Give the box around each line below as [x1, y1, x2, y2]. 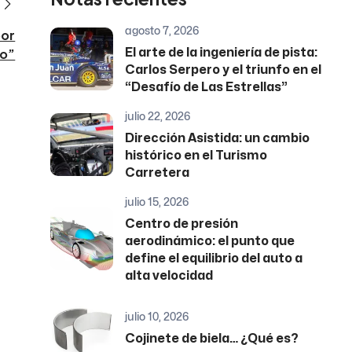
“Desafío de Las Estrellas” [125, 81, 288, 94]
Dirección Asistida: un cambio [125, 132, 310, 145]
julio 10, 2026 [125, 310, 189, 324]
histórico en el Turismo [125, 149, 268, 163]
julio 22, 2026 [125, 109, 191, 123]
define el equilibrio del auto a [125, 252, 303, 266]
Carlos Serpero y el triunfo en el [125, 64, 322, 77]
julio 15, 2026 [125, 195, 189, 209]
